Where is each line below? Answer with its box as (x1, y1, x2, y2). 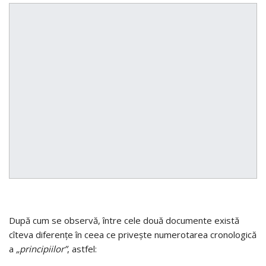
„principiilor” (16, 242, 67, 255)
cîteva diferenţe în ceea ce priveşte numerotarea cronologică (9, 228, 256, 240)
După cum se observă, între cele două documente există (9, 214, 239, 226)
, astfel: (67, 242, 97, 255)
